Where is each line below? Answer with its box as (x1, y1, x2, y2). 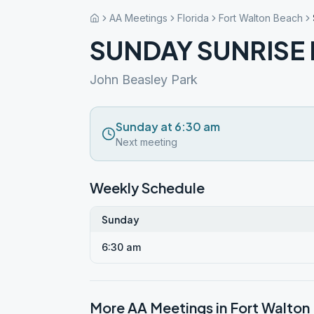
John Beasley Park (90, 72, 198, 87)
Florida (177, 12, 209, 24)
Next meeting (116, 136, 177, 148)
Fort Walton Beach (219, 12, 303, 24)
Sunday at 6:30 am (116, 119, 220, 134)
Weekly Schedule (90, 179, 205, 196)
